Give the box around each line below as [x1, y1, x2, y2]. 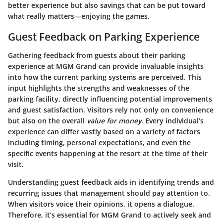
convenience [171, 105, 214, 115]
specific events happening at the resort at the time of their [8, 149, 208, 159]
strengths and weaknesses [77, 83, 167, 93]
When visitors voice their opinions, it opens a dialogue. [8, 199, 194, 209]
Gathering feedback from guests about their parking [8, 51, 185, 60]
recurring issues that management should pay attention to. [8, 188, 210, 198]
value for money [87, 116, 141, 126]
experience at [8, 61, 56, 71]
